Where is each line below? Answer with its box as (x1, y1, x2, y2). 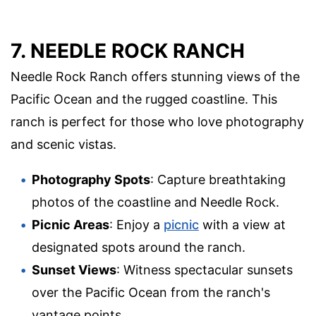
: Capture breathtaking (150, 171, 286, 187)
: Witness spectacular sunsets (116, 262, 293, 277)
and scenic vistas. (11, 136, 116, 152)
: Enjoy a (109, 217, 164, 232)
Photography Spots (32, 171, 150, 187)
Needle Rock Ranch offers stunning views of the (11, 68, 300, 84)
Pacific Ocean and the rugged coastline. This (11, 91, 277, 107)
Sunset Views (32, 262, 116, 277)
